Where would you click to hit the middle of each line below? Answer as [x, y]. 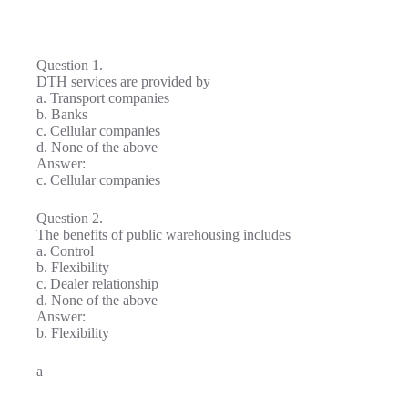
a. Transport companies [103, 97]
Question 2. [70, 218]
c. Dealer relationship [97, 283]
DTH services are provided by [123, 81]
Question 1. [70, 65]
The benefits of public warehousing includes [163, 234]
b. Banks [62, 114]
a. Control [65, 250]
